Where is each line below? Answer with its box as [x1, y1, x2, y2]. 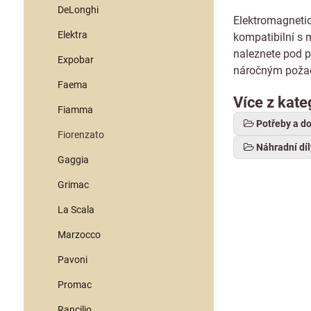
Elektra [57, 29, 87, 40]
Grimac [57, 179, 89, 190]
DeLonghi [57, 4, 99, 15]
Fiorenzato [57, 129, 104, 140]
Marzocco [57, 229, 101, 240]
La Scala [57, 204, 94, 215]
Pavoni [57, 254, 87, 265]
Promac [57, 279, 92, 290]
